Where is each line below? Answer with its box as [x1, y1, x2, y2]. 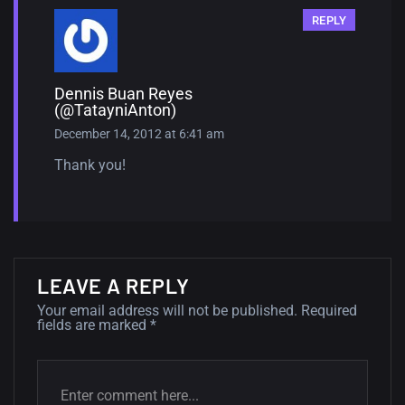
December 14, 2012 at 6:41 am [54, 126, 224, 141]
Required [301, 301, 357, 319]
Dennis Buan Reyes [54, 83, 193, 103]
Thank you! [54, 155, 126, 174]
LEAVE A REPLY [37, 272, 190, 298]
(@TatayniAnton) [54, 99, 176, 119]
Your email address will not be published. [37, 301, 297, 319]
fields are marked [37, 316, 150, 334]
